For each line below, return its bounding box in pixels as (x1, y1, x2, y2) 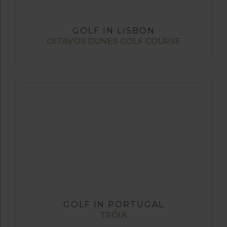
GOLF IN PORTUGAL (63, 200, 164, 210)
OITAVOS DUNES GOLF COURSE (47, 36, 180, 47)
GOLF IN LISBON (72, 26, 155, 36)
